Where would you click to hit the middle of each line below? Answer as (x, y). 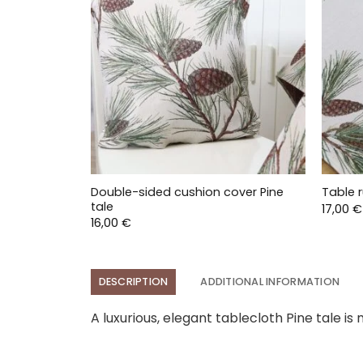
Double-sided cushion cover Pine (187, 192)
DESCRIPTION (133, 282)
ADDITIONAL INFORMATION (270, 282)
